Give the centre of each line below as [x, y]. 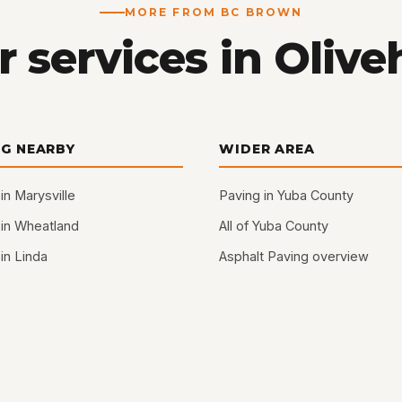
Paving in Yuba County [287, 196]
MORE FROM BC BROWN [214, 12]
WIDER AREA [267, 149]
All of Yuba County [274, 226]
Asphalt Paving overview [294, 257]
